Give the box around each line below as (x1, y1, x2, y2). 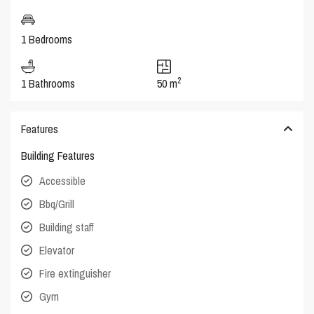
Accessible (39, 172, 86, 189)
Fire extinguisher (39, 265, 111, 281)
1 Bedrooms (21, 31, 73, 47)
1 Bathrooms (21, 75, 76, 91)
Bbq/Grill (39, 196, 75, 212)
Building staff (39, 219, 95, 235)
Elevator (39, 242, 75, 258)
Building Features (21, 147, 95, 163)
